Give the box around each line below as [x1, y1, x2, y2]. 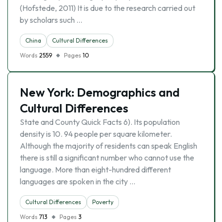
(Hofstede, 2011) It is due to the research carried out [20, 3, 195, 13]
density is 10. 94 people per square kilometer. [20, 129, 172, 139]
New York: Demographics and [20, 85, 180, 100]
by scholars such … [20, 15, 82, 25]
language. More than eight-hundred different [20, 165, 171, 174]
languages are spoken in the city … [20, 176, 135, 186]
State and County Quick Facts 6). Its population [20, 117, 180, 127]
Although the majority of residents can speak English [20, 141, 197, 151]
